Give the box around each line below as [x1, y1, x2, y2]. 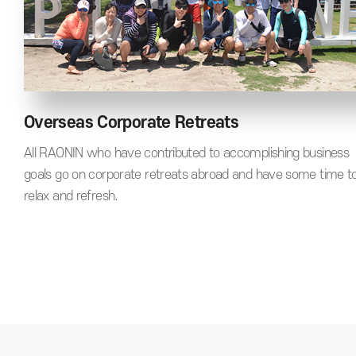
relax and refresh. [24, 189, 118, 204]
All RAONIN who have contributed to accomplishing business [24, 146, 350, 161]
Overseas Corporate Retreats [24, 114, 238, 133]
